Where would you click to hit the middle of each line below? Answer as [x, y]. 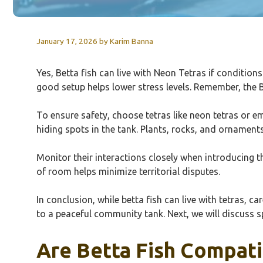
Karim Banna [131, 41]
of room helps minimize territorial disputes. [128, 171]
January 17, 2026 [67, 41]
